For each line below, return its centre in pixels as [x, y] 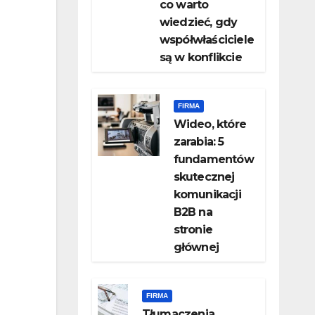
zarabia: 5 [199, 142]
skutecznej [204, 177]
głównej [196, 247]
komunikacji [207, 195]
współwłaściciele [206, 40]
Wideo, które [210, 124]
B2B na [193, 212]
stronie [193, 230]
